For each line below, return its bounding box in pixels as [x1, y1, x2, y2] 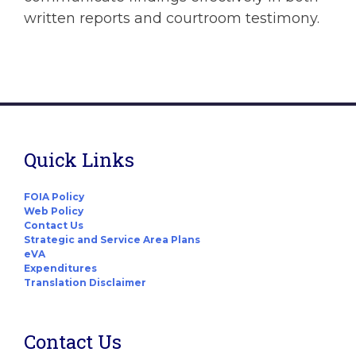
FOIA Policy [24, 191, 84, 203]
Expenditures [24, 262, 97, 275]
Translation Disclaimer [24, 277, 146, 289]
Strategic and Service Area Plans [24, 234, 200, 246]
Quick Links [24, 147, 134, 173]
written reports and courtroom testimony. [24, 10, 319, 28]
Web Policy [24, 205, 83, 218]
